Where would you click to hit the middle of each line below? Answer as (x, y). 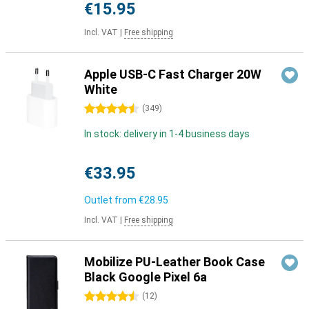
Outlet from (111, 200)
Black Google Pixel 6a (146, 277)
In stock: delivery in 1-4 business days (167, 134)
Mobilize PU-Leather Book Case (175, 262)
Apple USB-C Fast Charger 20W (173, 74)
